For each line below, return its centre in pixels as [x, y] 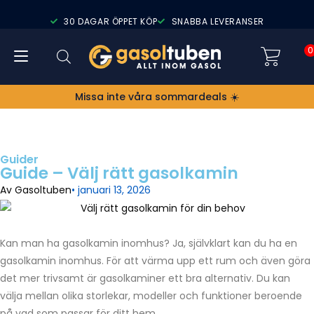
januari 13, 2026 [114, 190]
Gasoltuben [42, 190]
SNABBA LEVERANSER [218, 21]
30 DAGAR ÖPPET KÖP [111, 21]
